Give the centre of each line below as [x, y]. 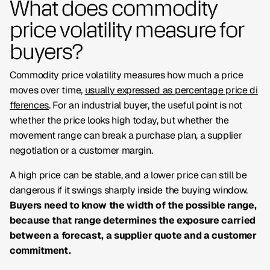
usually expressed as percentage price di [171, 90]
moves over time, [47, 90]
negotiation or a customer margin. [81, 150]
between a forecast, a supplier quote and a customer [133, 235]
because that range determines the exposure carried [133, 220]
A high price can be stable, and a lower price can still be [128, 175]
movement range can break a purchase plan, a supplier [126, 135]
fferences [30, 105]
